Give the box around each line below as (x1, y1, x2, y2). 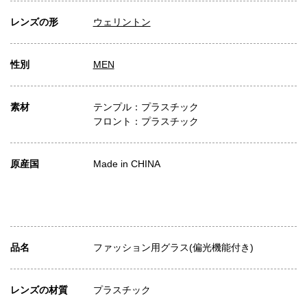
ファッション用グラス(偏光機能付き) (93, 241, 254, 253)
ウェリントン (93, 16, 151, 27)
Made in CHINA (93, 158, 160, 169)
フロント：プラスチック (93, 115, 199, 127)
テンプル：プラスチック (93, 101, 199, 112)
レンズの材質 (10, 284, 68, 295)
